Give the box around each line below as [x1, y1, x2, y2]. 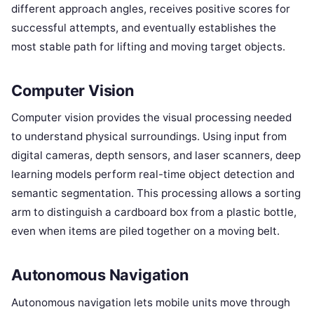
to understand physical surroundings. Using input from [11, 130, 287, 144]
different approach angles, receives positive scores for [11, 1, 290, 15]
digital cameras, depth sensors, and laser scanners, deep [11, 149, 301, 163]
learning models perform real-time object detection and [11, 168, 294, 182]
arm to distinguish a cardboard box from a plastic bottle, [11, 205, 296, 219]
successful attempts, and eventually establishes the [11, 20, 276, 34]
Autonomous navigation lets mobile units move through [11, 295, 290, 309]
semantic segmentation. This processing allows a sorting [11, 186, 301, 200]
